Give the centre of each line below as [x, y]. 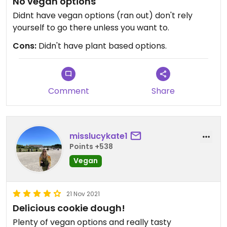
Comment [68, 91]
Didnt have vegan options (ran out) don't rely [103, 15]
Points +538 [91, 147]
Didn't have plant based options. [102, 46]
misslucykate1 [99, 136]
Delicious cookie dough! [69, 208]
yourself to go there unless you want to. [91, 27]
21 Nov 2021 [83, 194]
